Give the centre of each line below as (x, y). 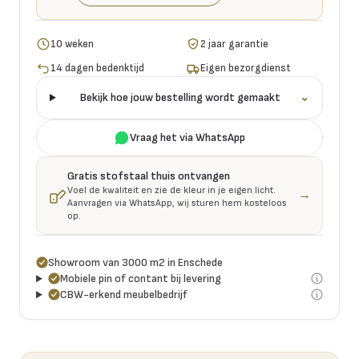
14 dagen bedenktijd (98, 69)
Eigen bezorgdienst (246, 69)
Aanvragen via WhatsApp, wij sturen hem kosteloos (177, 203)
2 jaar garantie (235, 44)
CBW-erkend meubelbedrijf (123, 294)
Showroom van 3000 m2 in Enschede (135, 262)
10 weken (73, 44)
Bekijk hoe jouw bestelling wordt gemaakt (181, 97)
